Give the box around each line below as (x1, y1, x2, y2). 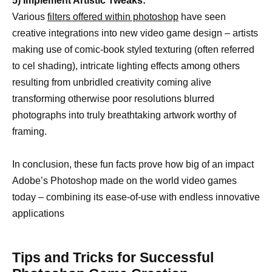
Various (12, 12, 47, 22)
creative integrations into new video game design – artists (12, 28, 258, 39)
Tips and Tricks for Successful (12, 250, 214, 266)
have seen (178, 12, 226, 22)
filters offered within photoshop (47, 12, 178, 22)
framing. (12, 126, 47, 137)
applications (12, 208, 64, 219)
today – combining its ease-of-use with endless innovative (12, 192, 260, 203)
